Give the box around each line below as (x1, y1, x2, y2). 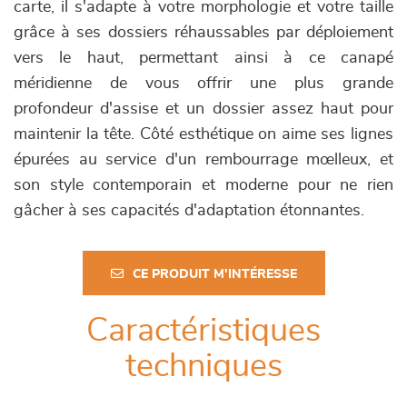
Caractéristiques (86, 314, 321, 348)
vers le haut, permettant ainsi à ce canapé (14, 50, 393, 67)
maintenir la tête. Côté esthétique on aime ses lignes (14, 126, 393, 144)
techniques (124, 350, 283, 383)
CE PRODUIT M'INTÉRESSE (132, 268, 297, 282)
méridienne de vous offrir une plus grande (14, 75, 393, 93)
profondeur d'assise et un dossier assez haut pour (14, 101, 393, 118)
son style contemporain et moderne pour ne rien (14, 177, 393, 194)
